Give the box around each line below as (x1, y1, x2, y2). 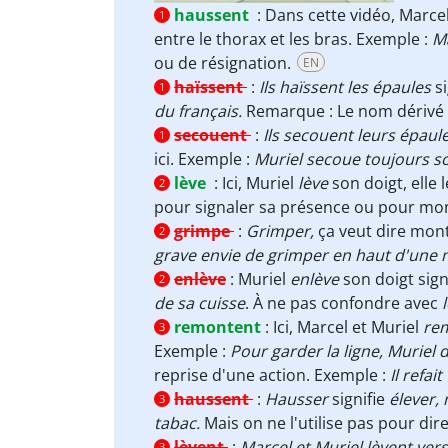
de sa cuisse (154, 292, 245, 314)
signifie (328, 388, 389, 410)
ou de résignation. (154, 52, 295, 74)
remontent (174, 316, 261, 338)
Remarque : (246, 100, 333, 122)
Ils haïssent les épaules (259, 76, 435, 98)
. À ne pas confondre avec (245, 292, 442, 314)
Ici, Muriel (222, 172, 298, 194)
